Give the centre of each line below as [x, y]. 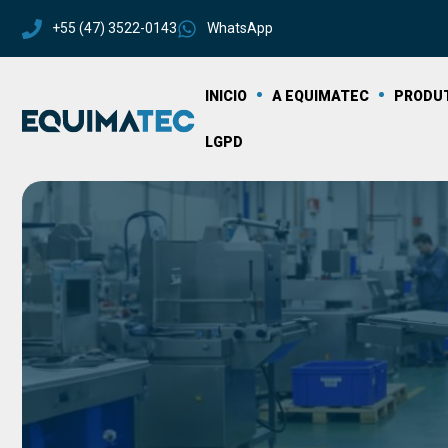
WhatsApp [240, 28]
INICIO [226, 96]
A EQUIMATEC [321, 96]
